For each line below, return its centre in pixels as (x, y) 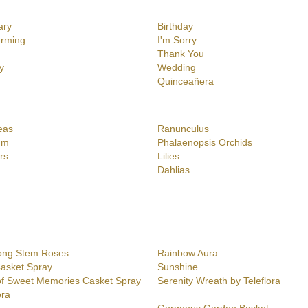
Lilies (168, 156)
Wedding (177, 68)
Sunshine (178, 267)
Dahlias (174, 170)
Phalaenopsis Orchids (205, 143)
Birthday (175, 26)
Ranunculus (183, 129)
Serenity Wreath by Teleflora (219, 281)
